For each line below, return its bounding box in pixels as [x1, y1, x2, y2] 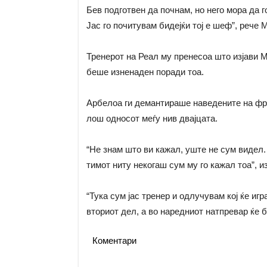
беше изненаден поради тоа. [86, 67, 204, 77]
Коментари [92, 235, 136, 246]
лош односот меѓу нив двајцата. [86, 113, 218, 124]
